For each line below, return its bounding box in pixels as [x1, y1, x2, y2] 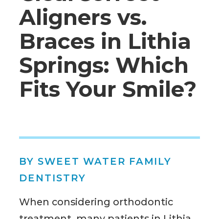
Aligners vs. [19, 3, 148, 30]
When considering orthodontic [19, 196, 174, 208]
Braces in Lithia [19, 27, 192, 54]
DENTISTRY [19, 172, 86, 184]
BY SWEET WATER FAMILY [19, 155, 172, 168]
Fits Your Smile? [19, 75, 197, 102]
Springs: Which [19, 51, 189, 78]
